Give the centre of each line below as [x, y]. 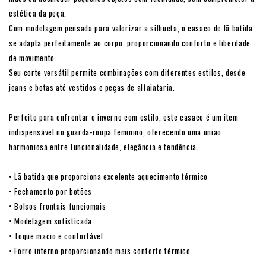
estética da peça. [38, 13]
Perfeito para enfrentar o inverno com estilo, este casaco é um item [124, 117]
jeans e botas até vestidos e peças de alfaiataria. [92, 88]
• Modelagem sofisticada [50, 221]
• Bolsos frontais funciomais [58, 206]
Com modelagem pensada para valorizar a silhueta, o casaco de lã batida [131, 28]
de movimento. [33, 58]
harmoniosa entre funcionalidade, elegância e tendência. [104, 147]
